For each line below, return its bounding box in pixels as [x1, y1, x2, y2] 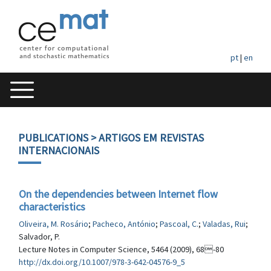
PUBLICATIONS [18, 131, 88, 145]
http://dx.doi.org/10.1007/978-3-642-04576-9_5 [19, 256, 185, 267]
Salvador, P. [19, 231, 60, 242]
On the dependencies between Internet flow [19, 187, 218, 201]
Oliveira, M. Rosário [19, 218, 88, 229]
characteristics [19, 200, 85, 214]
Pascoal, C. [160, 218, 198, 229]
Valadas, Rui [203, 218, 246, 229]
